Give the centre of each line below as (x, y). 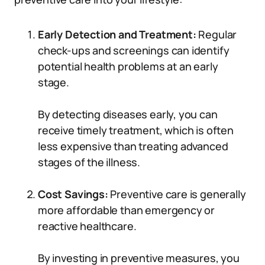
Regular (216, 34)
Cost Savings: (74, 194)
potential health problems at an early (128, 66)
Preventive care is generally (178, 194)
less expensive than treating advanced (133, 146)
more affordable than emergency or (127, 210)
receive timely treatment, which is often (136, 130)
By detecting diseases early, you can (128, 114)
